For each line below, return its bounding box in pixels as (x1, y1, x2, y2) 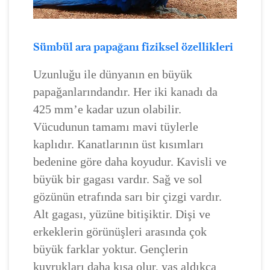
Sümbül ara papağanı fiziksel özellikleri (33, 40, 233, 54)
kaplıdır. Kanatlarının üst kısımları (33, 137, 204, 151)
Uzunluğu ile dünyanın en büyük (33, 67, 192, 81)
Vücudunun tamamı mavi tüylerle (33, 120, 198, 134)
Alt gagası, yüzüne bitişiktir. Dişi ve (33, 207, 210, 221)
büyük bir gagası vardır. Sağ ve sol (33, 172, 202, 186)
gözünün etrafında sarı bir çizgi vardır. (33, 190, 222, 204)
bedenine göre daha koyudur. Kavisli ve (33, 155, 227, 169)
